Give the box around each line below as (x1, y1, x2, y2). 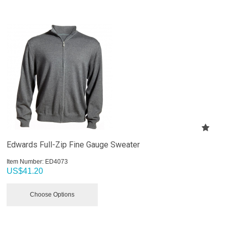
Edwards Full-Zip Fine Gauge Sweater (7, 139, 140, 149)
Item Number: (7, 158, 44, 165)
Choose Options (30, 191, 75, 198)
